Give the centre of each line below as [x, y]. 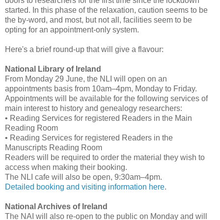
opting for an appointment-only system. [72, 29]
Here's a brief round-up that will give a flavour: [84, 49]
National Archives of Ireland [56, 206]
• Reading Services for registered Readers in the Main [98, 118]
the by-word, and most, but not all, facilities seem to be [98, 20]
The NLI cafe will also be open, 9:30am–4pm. [83, 177]
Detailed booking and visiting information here [85, 187]
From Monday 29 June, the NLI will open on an [86, 79]
